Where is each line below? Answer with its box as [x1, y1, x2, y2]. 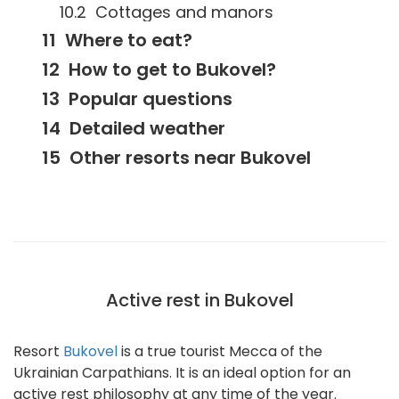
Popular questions [69, 86, 232, 111]
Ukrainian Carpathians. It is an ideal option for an [13, 362, 351, 383]
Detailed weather [69, 116, 225, 141]
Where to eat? [65, 28, 192, 53]
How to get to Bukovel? [69, 57, 276, 82]
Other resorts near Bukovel [69, 145, 311, 170]
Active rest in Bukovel [105, 288, 294, 313]
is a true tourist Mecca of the [118, 341, 322, 362]
